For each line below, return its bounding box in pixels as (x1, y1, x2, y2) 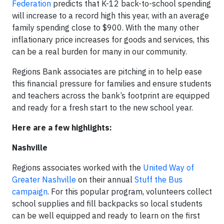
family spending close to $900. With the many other (12, 22, 199, 32)
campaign (12, 186, 47, 196)
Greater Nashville (12, 174, 76, 184)
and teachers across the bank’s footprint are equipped (12, 90, 209, 100)
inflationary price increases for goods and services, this (12, 34, 209, 44)
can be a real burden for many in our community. (12, 46, 187, 56)
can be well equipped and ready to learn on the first (12, 210, 200, 220)
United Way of (143, 162, 194, 172)
